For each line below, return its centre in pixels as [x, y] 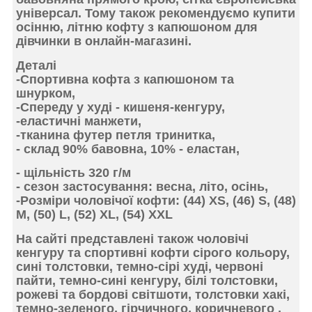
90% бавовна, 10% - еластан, [151, 149]
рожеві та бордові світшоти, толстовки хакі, [153, 294]
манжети [111, 121]
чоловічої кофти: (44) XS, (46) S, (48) [185, 201]
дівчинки [43, 41]
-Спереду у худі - [70, 107]
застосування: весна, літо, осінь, [165, 187]
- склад [39, 149]
